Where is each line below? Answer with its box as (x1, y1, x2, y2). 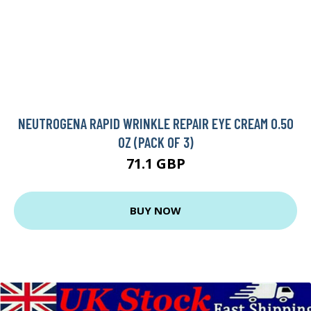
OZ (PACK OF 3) (117, 133, 194, 151)
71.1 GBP (126, 153, 185, 173)
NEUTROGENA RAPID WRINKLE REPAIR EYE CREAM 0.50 (17, 114, 294, 132)
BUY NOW (130, 203, 181, 218)
